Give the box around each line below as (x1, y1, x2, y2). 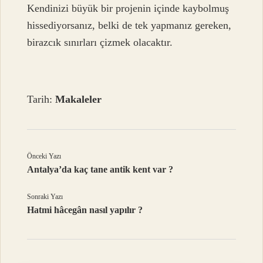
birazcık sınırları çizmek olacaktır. (27, 36, 173, 49)
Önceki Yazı (27, 152, 62, 161)
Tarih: (27, 93, 56, 106)
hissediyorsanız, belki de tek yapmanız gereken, (27, 19, 232, 32)
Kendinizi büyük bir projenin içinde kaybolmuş (27, 2, 230, 15)
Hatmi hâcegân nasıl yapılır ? (27, 205, 143, 215)
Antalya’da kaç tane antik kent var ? (27, 164, 174, 175)
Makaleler (55, 93, 102, 106)
